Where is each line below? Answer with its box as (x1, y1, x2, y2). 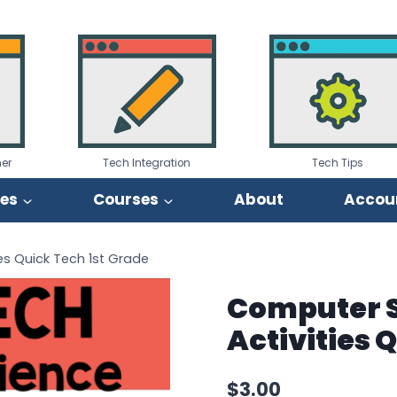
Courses (93, 189, 159, 211)
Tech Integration (103, 155, 191, 170)
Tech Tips (312, 155, 364, 170)
